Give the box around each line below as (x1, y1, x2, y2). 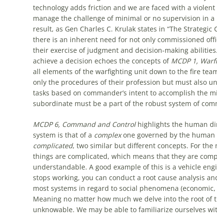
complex (93, 130, 121, 139)
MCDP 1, (170, 56, 198, 65)
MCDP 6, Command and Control (32, 120, 136, 129)
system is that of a (32, 130, 94, 139)
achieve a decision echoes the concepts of (32, 56, 171, 65)
